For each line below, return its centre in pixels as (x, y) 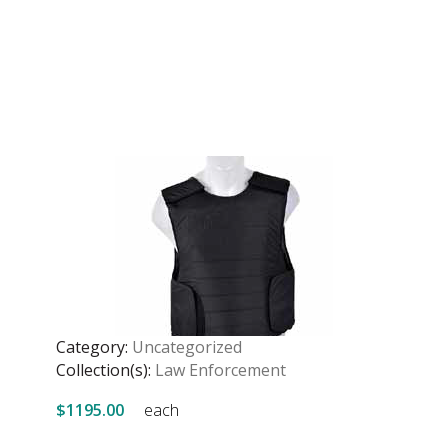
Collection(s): (105, 370)
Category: (94, 347)
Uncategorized (187, 347)
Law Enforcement (220, 370)
